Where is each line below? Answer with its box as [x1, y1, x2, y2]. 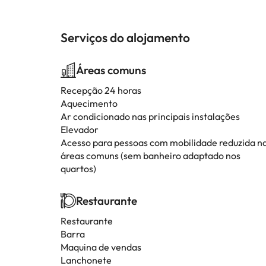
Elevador [61, 123, 99, 135]
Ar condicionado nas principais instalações [61, 110, 240, 122]
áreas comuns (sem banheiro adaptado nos [61, 150, 240, 161]
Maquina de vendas [61, 241, 141, 253]
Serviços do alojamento [61, 30, 190, 45]
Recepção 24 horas [61, 84, 141, 96]
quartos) [61, 163, 96, 175]
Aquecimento [61, 97, 118, 109]
